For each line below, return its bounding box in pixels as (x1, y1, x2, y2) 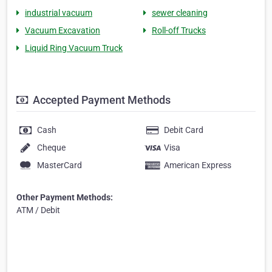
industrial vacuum (25, 8, 92, 18)
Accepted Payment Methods (30, 93, 171, 106)
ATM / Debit (16, 205, 60, 215)
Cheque (37, 143, 66, 152)
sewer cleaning (152, 8, 208, 18)
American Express (164, 160, 231, 170)
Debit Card (164, 125, 203, 135)
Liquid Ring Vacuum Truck (25, 43, 123, 53)
